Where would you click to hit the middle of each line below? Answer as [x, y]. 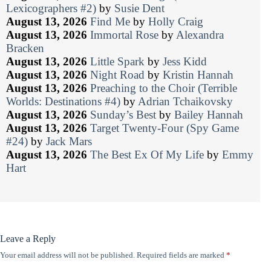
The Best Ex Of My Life [147, 154]
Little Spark [117, 61]
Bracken [25, 48]
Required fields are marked [181, 255]
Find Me [110, 21]
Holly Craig [176, 21]
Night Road [117, 74]
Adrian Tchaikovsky [185, 101]
